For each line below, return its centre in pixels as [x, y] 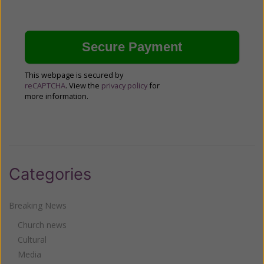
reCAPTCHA [45, 85]
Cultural [32, 239]
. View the [83, 85]
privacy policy [124, 85]
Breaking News [38, 205]
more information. [57, 96]
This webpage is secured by [74, 75]
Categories [50, 174]
